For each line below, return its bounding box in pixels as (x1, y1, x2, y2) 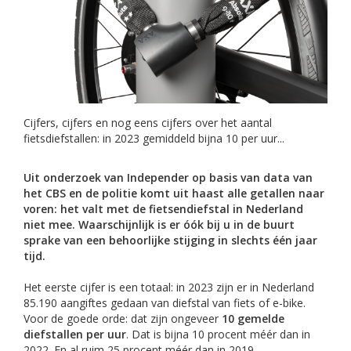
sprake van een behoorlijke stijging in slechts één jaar (24, 232, 317, 248)
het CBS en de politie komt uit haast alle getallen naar (24, 185, 324, 201)
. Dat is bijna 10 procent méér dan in (126, 326, 310, 342)
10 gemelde (222, 310, 284, 326)
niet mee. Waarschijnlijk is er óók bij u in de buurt (24, 216, 295, 232)
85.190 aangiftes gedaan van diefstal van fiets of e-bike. (24, 295, 306, 310)
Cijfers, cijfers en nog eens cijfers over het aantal (24, 114, 272, 130)
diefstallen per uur (24, 326, 126, 342)
